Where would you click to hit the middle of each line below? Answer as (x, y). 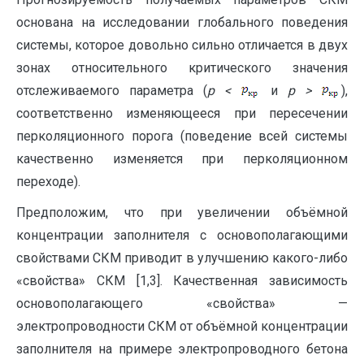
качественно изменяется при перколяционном (182, 159)
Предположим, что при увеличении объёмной (182, 212)
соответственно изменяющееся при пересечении (182, 113)
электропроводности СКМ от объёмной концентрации (182, 326)
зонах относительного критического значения (182, 68)
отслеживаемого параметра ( (112, 91)
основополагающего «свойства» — (182, 303)
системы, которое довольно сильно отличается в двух (182, 45)
